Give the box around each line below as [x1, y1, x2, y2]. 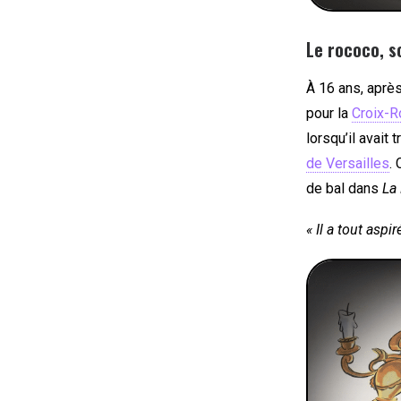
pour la [306, 105, 352, 123]
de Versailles [306, 155, 389, 173]
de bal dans [306, 180, 382, 198]
